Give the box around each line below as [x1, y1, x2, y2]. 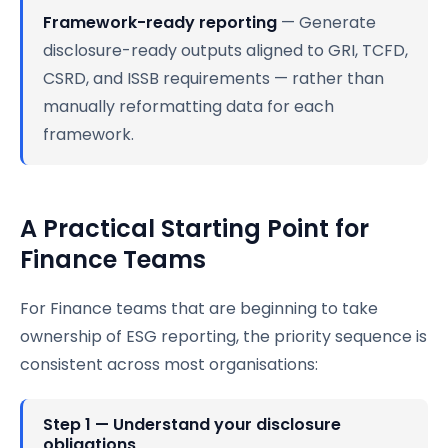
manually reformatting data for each [43, 94, 334, 118]
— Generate [277, 10, 376, 34]
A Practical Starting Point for [20, 211, 369, 245]
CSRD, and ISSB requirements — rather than [43, 66, 384, 90]
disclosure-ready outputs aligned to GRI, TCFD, [43, 38, 408, 62]
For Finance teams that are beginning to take [20, 296, 378, 320]
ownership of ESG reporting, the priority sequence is [20, 324, 427, 348]
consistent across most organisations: [20, 352, 318, 376]
